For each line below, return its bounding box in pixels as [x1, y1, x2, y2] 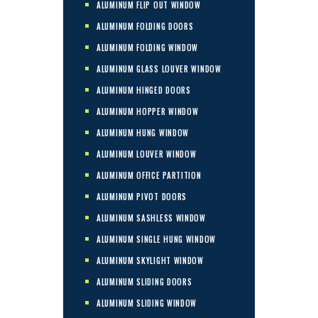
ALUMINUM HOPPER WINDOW [97, 105, 199, 117]
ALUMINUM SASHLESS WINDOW [97, 212, 206, 224]
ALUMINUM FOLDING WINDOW [97, 41, 199, 53]
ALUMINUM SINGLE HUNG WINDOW [97, 233, 216, 245]
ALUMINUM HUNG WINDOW [97, 126, 190, 138]
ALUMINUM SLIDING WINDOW [97, 297, 197, 309]
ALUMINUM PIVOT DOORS [97, 190, 187, 202]
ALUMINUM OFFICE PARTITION [97, 169, 202, 181]
